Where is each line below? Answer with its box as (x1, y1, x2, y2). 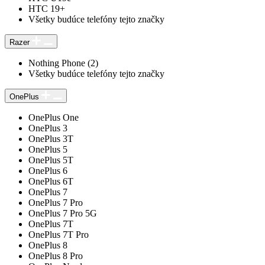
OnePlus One (28, 112, 79, 122)
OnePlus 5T (28, 154, 73, 165)
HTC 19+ (28, 3, 65, 14)
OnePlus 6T (28, 176, 73, 186)
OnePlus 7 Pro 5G (28, 208, 97, 218)
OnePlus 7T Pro (28, 229, 89, 240)
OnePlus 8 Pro (28, 250, 83, 261)
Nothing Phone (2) (28, 57, 98, 68)
